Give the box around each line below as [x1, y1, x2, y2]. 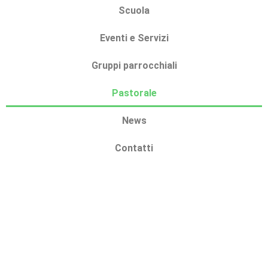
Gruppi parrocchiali [91, 60, 177, 72]
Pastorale [111, 87, 157, 99]
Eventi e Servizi [99, 32, 169, 44]
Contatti [115, 142, 153, 154]
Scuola [118, 5, 150, 17]
